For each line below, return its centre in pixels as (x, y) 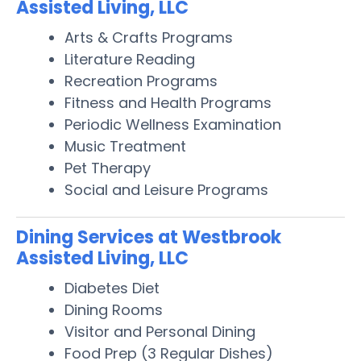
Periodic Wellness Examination (173, 124)
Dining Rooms (114, 309)
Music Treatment (125, 146)
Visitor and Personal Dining (160, 331)
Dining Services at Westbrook (149, 237)
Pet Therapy (108, 168)
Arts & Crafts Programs (149, 37)
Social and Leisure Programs (166, 189)
